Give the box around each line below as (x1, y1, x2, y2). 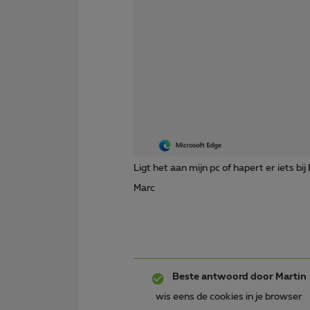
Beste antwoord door (172, 271, 273, 282)
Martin (273, 271, 307, 282)
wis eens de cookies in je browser (156, 291, 302, 302)
